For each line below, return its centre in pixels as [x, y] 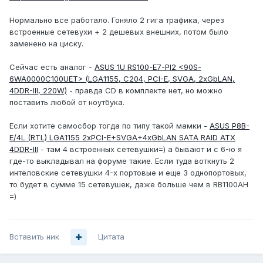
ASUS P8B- [230, 126]
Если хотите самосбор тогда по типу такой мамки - [109, 126]
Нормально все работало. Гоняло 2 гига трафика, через [117, 20]
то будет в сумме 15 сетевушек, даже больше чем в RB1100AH [129, 185]
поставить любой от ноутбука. [67, 102]
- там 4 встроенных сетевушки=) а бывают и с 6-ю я [140, 149]
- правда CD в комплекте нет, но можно [145, 91]
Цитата [111, 237]
